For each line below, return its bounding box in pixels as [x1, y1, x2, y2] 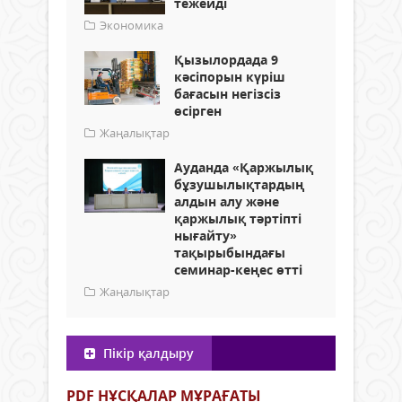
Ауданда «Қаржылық [174, 158, 313, 176]
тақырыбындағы [174, 243, 285, 261]
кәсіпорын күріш [174, 67, 285, 85]
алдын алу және [174, 192, 279, 210]
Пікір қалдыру [100, 344, 194, 362]
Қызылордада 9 [174, 50, 278, 68]
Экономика [100, 16, 163, 33]
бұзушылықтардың [174, 175, 304, 193]
